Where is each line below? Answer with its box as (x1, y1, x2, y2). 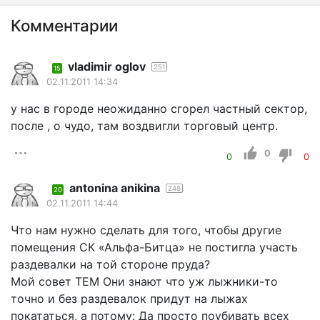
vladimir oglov (68, 59, 146, 74)
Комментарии (11, 15, 118, 35)
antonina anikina (69, 180, 160, 195)
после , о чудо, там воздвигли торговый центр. (11, 118, 278, 133)
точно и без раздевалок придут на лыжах (11, 291, 248, 306)
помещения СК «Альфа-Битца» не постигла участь (11, 239, 298, 254)
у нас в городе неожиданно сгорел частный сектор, (11, 101, 307, 116)
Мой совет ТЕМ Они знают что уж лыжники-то (11, 274, 278, 289)
